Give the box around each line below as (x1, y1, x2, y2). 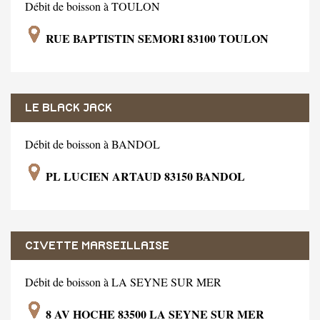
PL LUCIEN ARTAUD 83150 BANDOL (43, 167, 245, 184)
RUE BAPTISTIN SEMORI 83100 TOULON (43, 29, 269, 46)
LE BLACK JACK (25, 101, 112, 114)
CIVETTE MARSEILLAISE (25, 239, 169, 251)
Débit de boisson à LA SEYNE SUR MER (25, 274, 221, 289)
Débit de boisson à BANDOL (25, 136, 160, 151)
